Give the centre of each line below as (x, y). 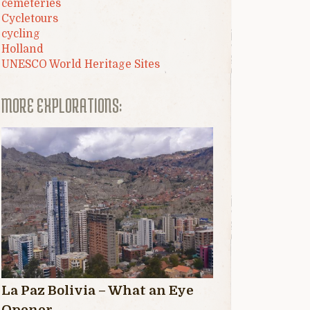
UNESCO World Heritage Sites (81, 64)
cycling (21, 34)
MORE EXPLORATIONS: (62, 105)
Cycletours (30, 18)
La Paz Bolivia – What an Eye (98, 290)
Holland (23, 49)
